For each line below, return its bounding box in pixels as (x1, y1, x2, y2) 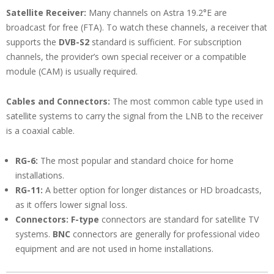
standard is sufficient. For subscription (89, 36, 242, 48)
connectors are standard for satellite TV (99, 213, 259, 226)
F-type (71, 213, 99, 226)
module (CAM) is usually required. (6, 65, 138, 78)
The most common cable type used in (110, 95, 263, 108)
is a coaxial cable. (6, 125, 75, 137)
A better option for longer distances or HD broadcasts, (43, 184, 262, 196)
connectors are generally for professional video (70, 228, 260, 240)
